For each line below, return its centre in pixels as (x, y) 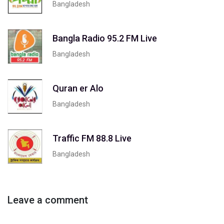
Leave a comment (48, 200)
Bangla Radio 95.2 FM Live (105, 38)
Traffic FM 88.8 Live (92, 138)
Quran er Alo (78, 88)
